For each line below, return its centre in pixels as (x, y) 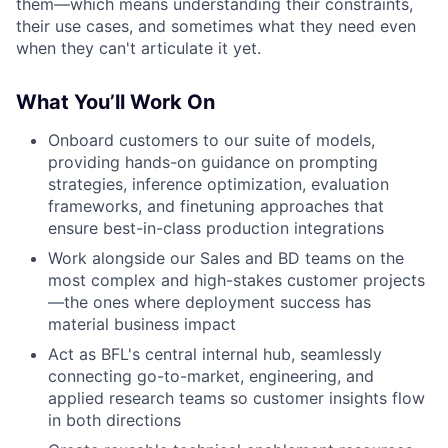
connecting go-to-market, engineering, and (211, 375)
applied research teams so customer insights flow (236, 397)
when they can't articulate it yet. (138, 47)
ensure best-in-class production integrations (216, 227)
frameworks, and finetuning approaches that (216, 205)
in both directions (114, 419)
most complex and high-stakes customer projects (236, 279)
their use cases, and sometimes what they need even (216, 25)
